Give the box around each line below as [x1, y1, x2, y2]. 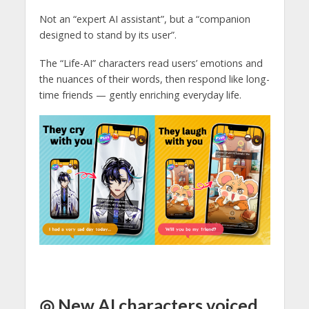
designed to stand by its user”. [39, 28, 177, 41]
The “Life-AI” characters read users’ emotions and [39, 56, 263, 70]
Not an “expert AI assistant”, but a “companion [39, 12, 250, 26]
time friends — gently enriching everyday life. [39, 88, 241, 101]
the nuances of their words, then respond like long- [39, 72, 270, 86]
